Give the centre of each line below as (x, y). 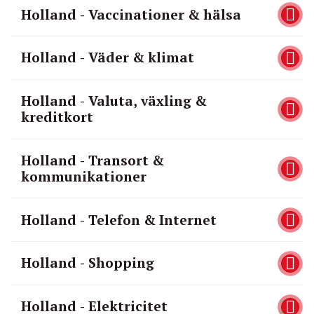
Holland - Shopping (87, 263)
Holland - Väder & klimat (107, 58)
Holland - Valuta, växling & (114, 101)
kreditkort (57, 117)
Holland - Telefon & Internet (118, 220)
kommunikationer (83, 176)
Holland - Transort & (92, 160)
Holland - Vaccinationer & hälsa (131, 14)
